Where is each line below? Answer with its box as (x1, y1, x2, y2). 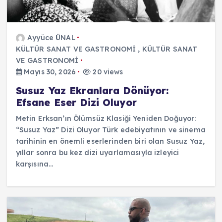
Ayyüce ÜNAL (27, 33, 75, 42)
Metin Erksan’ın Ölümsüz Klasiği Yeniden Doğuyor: (15, 113, 196, 123)
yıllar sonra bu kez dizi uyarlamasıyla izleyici (15, 148, 179, 157)
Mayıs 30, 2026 (21, 67, 76, 76)
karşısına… (15, 159, 54, 168)
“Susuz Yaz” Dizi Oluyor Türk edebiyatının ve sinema (15, 125, 206, 134)
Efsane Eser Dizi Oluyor (15, 96, 137, 109)
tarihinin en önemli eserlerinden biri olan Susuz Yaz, (15, 136, 205, 146)
